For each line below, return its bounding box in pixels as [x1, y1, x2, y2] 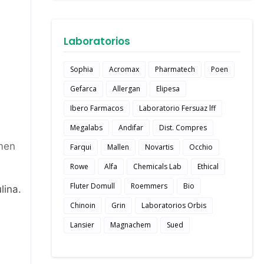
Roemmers [131, 181, 167, 191]
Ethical [197, 161, 219, 171]
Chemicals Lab [133, 161, 181, 171]
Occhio [189, 142, 213, 152]
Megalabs [70, 123, 103, 133]
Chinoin [70, 200, 95, 210]
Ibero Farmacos [70, 103, 123, 113]
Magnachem [110, 220, 151, 230]
